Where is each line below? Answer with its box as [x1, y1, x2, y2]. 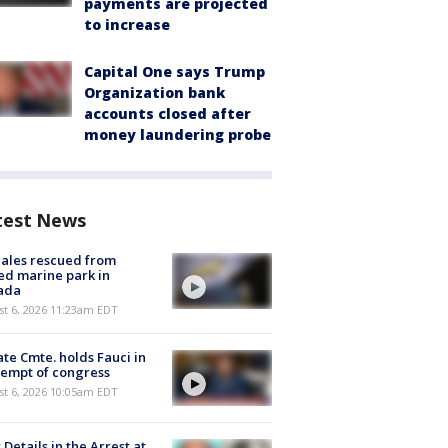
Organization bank [84, 83, 225, 102]
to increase [84, 15, 170, 34]
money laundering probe [84, 125, 271, 144]
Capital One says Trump [84, 62, 265, 81]
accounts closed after [84, 104, 251, 123]
